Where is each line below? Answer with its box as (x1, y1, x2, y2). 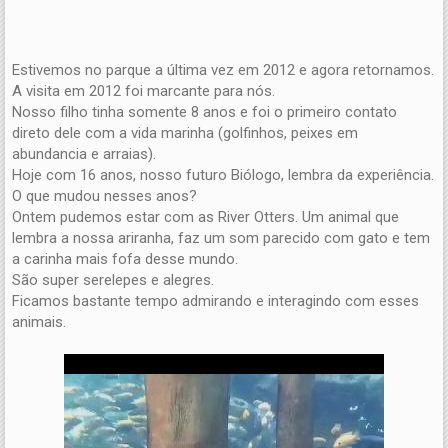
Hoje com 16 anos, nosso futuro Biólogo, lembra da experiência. (12, 166, 434, 185)
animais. (12, 313, 66, 332)
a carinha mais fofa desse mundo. (12, 250, 238, 269)
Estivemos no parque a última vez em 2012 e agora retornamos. (12, 61, 434, 80)
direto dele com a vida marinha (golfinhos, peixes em (12, 124, 358, 143)
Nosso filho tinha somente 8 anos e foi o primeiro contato (12, 103, 397, 122)
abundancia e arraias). (12, 145, 156, 164)
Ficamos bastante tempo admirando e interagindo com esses (12, 292, 419, 311)
